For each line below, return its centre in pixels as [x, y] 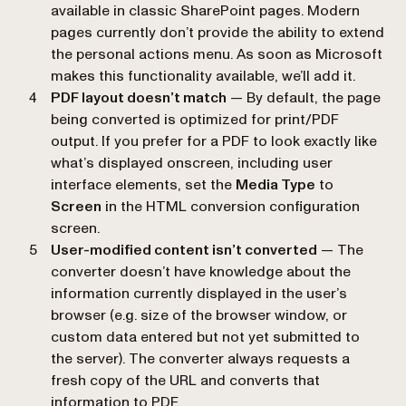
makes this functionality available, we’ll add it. [203, 77]
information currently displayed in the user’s [199, 294]
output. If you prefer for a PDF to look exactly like [214, 142]
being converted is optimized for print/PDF [195, 120]
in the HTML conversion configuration [231, 207]
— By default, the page [304, 98]
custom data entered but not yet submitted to [205, 338]
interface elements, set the [143, 185]
